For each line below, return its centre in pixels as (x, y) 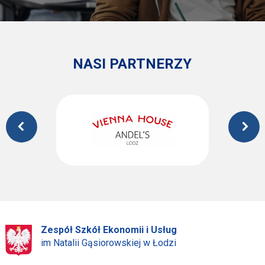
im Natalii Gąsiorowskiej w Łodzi (108, 243)
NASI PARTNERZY (132, 64)
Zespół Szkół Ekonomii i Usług (109, 230)
